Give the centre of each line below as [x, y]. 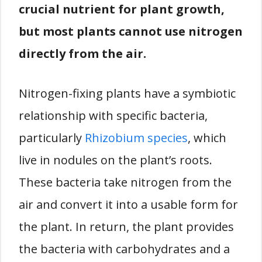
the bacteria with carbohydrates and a [124, 249]
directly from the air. [82, 54]
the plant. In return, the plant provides [126, 227]
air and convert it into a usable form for [128, 204]
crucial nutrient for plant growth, [122, 9]
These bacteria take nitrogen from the [125, 182]
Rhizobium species [136, 138]
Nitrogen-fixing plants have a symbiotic [127, 93]
